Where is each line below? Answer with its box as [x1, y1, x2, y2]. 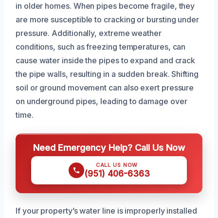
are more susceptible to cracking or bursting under [16, 14, 200, 24]
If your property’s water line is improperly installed [16, 205, 197, 216]
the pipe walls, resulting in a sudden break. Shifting [16, 69, 199, 79]
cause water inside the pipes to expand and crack [16, 55, 196, 65]
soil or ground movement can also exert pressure [16, 82, 194, 92]
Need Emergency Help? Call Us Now [33, 142, 185, 153]
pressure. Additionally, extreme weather [16, 28, 162, 38]
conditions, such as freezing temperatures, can [16, 41, 186, 52]
